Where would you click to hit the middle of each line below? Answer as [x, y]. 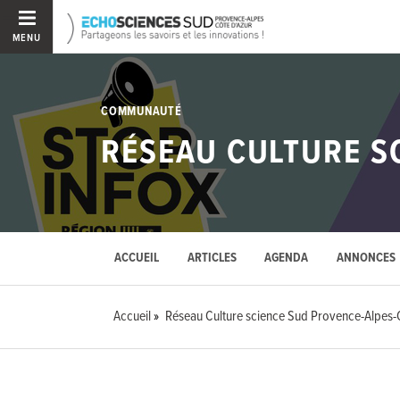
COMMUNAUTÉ [142, 111]
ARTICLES [212, 259]
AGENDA [287, 259]
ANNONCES [367, 259]
